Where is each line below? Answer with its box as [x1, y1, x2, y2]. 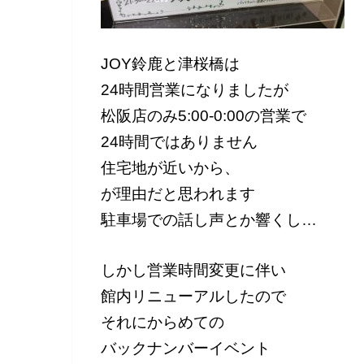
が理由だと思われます [101, 185, 255, 203]
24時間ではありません [101, 133, 258, 151]
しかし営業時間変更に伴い [101, 261, 286, 279]
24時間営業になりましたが [101, 81, 288, 99]
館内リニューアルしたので [101, 287, 286, 305]
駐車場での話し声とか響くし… [101, 211, 317, 229]
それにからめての [101, 313, 224, 331]
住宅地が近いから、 [101, 159, 240, 177]
